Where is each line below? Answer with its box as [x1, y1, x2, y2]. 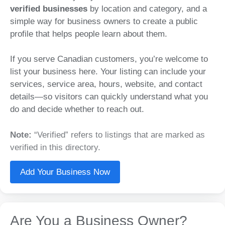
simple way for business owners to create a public [10, 16, 198, 26]
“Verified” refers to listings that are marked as [32, 130, 205, 140]
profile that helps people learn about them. [10, 29, 167, 39]
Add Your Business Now [20, 167, 110, 177]
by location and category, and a [87, 4, 207, 14]
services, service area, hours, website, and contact [10, 79, 202, 89]
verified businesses [10, 4, 87, 14]
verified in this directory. [10, 142, 100, 152]
